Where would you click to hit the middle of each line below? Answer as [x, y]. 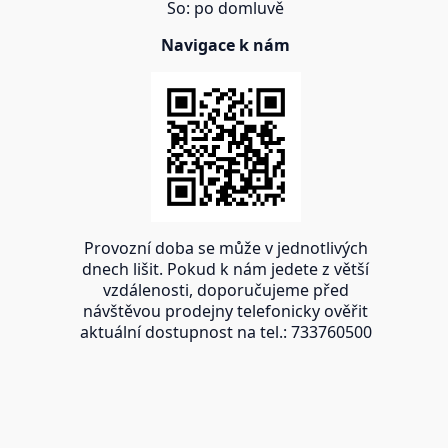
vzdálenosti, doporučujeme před [225, 289]
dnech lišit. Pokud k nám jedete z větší [226, 268]
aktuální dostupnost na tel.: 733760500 [225, 331]
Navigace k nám [226, 44]
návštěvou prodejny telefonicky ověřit [226, 310]
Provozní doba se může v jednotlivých [225, 247]
